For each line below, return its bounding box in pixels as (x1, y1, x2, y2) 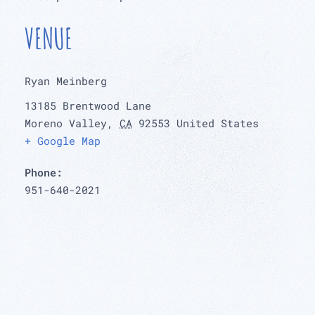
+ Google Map (25, 134, 101, 148)
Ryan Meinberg (25, 74, 107, 88)
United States (176, 116, 259, 130)
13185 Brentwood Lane (25, 98, 151, 112)
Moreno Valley (25, 116, 107, 130)
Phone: (25, 165, 63, 179)
